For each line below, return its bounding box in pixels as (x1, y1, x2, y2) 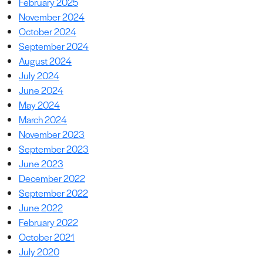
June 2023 (19, 157, 63, 170)
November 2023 (19, 127, 85, 141)
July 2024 (19, 69, 59, 82)
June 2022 (19, 201, 63, 214)
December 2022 (19, 171, 85, 185)
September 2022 (19, 186, 88, 200)
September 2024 (19, 39, 89, 53)
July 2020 (19, 245, 59, 258)
